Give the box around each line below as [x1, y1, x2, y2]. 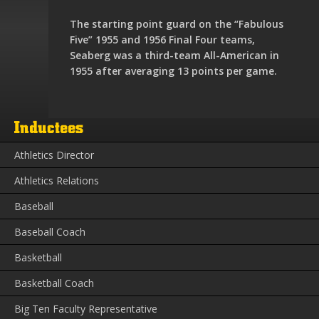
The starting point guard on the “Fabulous [69, 17, 283, 31]
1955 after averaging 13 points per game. [69, 64, 277, 78]
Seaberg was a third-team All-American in [69, 48, 279, 63]
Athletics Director [14, 148, 94, 162]
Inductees [14, 120, 83, 137]
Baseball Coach [14, 225, 85, 239]
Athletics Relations [14, 174, 99, 188]
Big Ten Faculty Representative [14, 302, 157, 316]
